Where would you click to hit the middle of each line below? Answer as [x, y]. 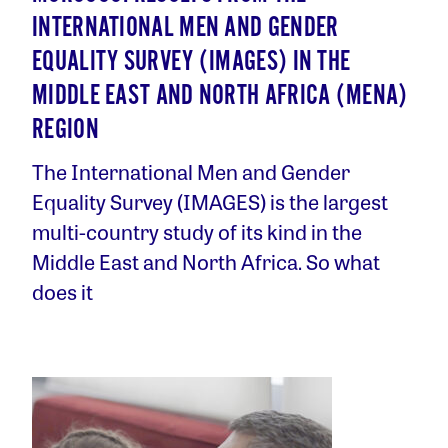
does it [62, 292]
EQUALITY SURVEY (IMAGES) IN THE [191, 62]
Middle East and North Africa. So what [206, 262]
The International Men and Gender [191, 172]
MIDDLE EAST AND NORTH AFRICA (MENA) [220, 96]
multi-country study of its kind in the [197, 232]
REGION [65, 130]
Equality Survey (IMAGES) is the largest [210, 202]
